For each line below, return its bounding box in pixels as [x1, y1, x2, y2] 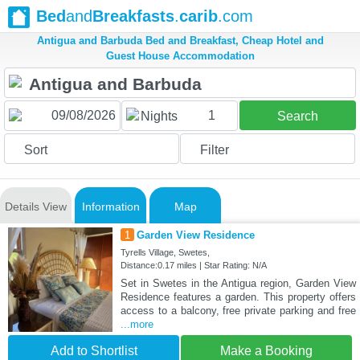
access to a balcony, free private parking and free [120, 305, 356, 317]
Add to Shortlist [50, 344, 137, 358]
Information [81, 200, 140, 214]
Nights [140, 109, 178, 124]
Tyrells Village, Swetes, [120, 247, 210, 258]
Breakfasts [92, 7, 174, 25]
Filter [200, 143, 229, 157]
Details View [5, 200, 67, 214]
